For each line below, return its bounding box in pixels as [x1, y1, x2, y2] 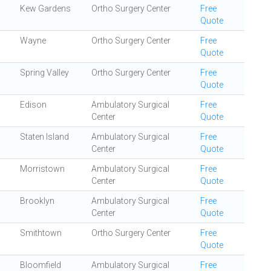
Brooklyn [20, 196, 54, 206]
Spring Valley [20, 68, 69, 77]
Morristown [20, 164, 65, 174]
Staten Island [20, 132, 69, 142]
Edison [20, 100, 47, 109]
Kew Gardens [20, 4, 71, 13]
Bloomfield [20, 260, 61, 270]
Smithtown [20, 228, 62, 238]
